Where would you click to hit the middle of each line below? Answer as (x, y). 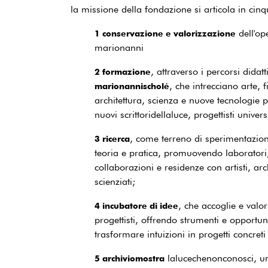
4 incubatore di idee (136, 205)
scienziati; (115, 182)
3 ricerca (112, 138)
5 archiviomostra (130, 258)
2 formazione (123, 71)
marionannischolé (132, 86)
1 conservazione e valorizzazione (165, 33)
